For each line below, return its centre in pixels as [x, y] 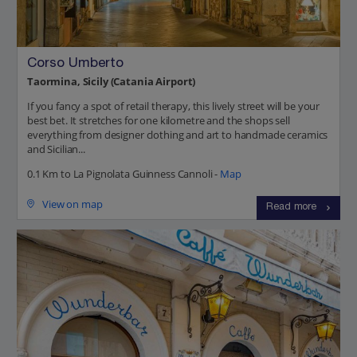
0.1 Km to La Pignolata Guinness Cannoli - [124, 173]
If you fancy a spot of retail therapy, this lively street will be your [174, 106]
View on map [73, 204]
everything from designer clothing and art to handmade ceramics [178, 134]
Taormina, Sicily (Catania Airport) [112, 81]
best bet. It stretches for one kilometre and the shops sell [159, 120]
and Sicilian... [56, 149]
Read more [291, 207]
